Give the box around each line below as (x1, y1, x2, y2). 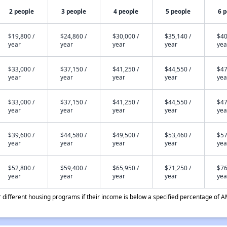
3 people (61, 7, 87, 15)
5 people (166, 7, 191, 15)
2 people (9, 7, 34, 15)
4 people (113, 7, 139, 15)
